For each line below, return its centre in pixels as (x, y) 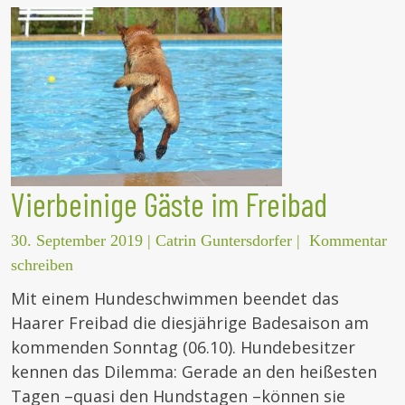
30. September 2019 (77, 241)
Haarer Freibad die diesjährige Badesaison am (190, 323)
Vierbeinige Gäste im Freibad (169, 204)
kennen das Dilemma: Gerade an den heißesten (194, 372)
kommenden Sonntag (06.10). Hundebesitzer (183, 348)
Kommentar (348, 241)
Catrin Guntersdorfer (224, 241)
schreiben (42, 265)
